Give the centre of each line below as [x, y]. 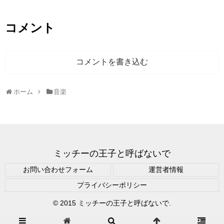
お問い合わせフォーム [58, 170]
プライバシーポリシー [112, 185]
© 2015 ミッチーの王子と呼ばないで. [112, 203]
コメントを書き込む [112, 62]
